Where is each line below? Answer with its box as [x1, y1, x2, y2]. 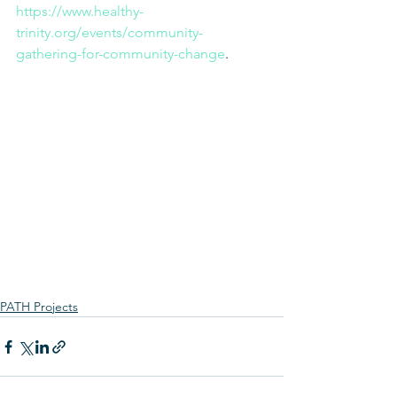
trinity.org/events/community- [16, 24, 203, 41]
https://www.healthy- [16, 3, 144, 19]
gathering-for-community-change [16, 45, 225, 62]
